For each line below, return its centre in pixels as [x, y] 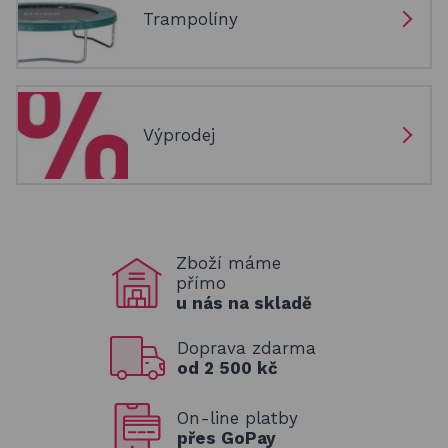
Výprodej [179, 135]
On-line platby [237, 418]
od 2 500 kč [227, 368]
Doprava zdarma [246, 348]
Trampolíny [190, 19]
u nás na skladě [244, 303]
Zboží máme [229, 263]
